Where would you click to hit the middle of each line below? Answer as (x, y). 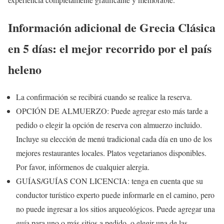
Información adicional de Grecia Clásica (112, 27)
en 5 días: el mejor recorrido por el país (110, 48)
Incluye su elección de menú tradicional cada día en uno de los (114, 138)
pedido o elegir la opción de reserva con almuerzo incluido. (109, 124)
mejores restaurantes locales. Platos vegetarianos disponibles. (111, 152)
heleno (25, 69)
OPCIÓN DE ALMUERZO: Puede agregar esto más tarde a (112, 110)
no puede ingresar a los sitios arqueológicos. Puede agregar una (115, 208)
